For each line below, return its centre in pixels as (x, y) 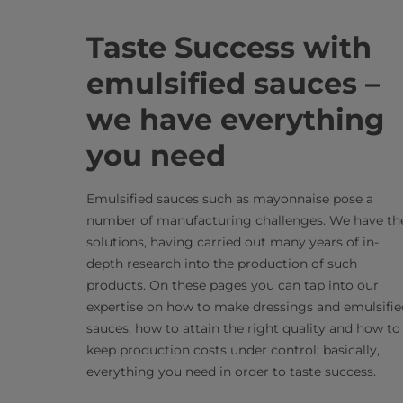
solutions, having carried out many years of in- (233, 242)
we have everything (235, 119)
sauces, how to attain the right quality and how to (243, 328)
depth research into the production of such (222, 264)
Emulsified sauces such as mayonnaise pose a (230, 199)
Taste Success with (229, 47)
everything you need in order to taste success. (231, 372)
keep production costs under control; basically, (233, 350)
